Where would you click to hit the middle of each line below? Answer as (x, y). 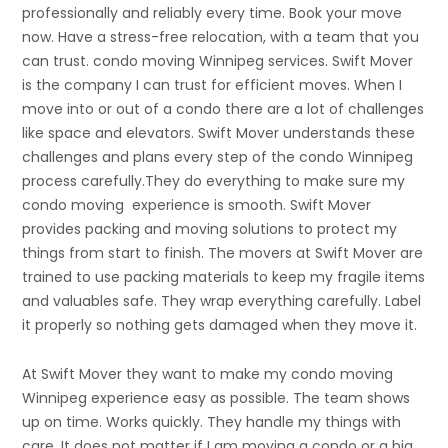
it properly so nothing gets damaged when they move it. (220, 325)
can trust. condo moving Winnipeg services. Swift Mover (218, 61)
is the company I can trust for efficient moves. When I (212, 85)
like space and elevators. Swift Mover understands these (219, 133)
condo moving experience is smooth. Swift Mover (197, 205)
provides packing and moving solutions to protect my (210, 229)
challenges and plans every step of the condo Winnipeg (218, 157)
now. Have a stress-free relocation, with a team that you (221, 37)
